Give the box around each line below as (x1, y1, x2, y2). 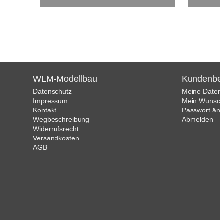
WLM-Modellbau (33, 74, 98, 83)
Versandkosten (33, 134, 80, 142)
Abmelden (181, 115, 213, 123)
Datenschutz (33, 87, 72, 95)
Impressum (33, 97, 68, 105)
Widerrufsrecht (33, 125, 79, 133)
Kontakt (33, 106, 57, 114)
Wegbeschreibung (33, 115, 90, 123)
